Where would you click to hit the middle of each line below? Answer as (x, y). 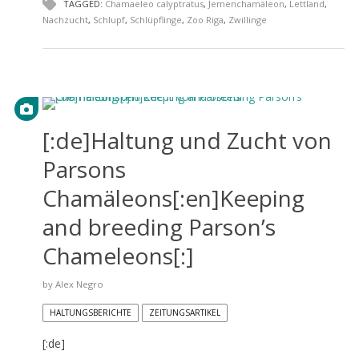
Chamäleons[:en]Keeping (173, 198)
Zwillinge (247, 19)
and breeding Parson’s (159, 226)
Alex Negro (79, 284)
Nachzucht (65, 19)
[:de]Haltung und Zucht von (187, 140)
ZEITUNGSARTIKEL (184, 312)
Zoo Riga (205, 19)
